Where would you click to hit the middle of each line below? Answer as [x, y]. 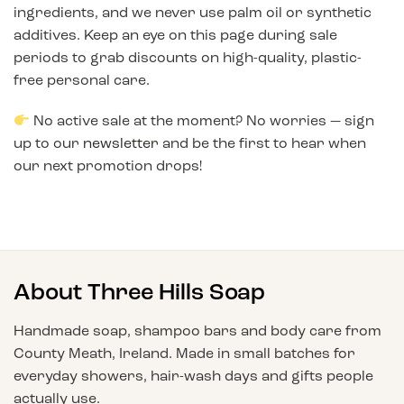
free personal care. [82, 79]
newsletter [121, 143]
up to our [48, 143]
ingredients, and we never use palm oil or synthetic [193, 12]
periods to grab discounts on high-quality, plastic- [188, 57]
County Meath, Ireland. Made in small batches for [184, 353]
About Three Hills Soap [139, 293]
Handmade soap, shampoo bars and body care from [197, 330]
